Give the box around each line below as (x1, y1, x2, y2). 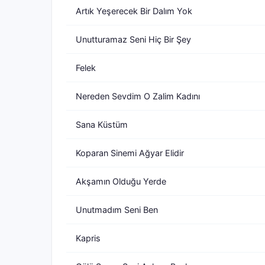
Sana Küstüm (76, 119, 128, 130)
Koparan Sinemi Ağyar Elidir (76, 148, 184, 158)
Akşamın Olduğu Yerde (76, 176, 166, 186)
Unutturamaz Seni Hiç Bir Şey (76, 34, 191, 44)
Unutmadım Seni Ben (76, 205, 158, 215)
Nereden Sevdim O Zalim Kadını (76, 91, 200, 101)
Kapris (76, 233, 101, 243)
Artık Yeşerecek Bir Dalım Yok (76, 6, 192, 16)
